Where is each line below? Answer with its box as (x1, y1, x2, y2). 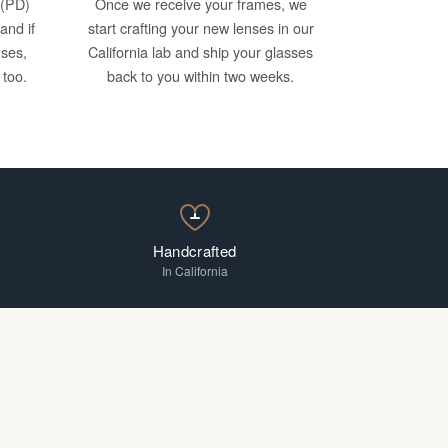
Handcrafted (152, 240, 237, 261)
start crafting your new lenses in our (87, 17, 314, 38)
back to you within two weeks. (107, 65, 294, 86)
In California (161, 262, 228, 279)
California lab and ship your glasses (88, 41, 313, 62)
